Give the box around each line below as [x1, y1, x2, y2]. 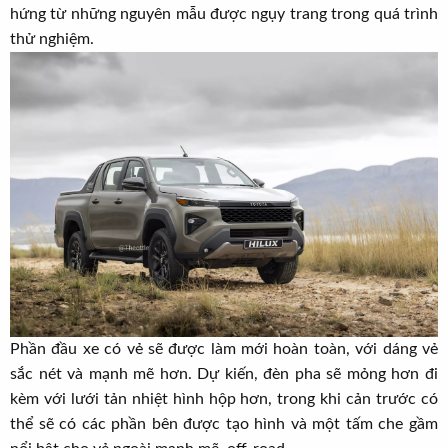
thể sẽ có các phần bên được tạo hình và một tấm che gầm [10, 416, 438, 433]
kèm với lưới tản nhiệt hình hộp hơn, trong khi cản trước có [10, 391, 438, 408]
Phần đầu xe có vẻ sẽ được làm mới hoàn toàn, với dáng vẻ [10, 341, 438, 358]
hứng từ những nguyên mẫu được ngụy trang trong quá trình [10, 5, 438, 22]
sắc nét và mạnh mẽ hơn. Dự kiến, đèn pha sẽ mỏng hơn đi [10, 366, 438, 383]
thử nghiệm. [10, 30, 94, 47]
